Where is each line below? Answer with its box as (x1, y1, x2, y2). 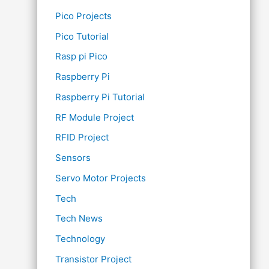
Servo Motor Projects (55, 172, 146, 184)
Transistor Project (55, 253, 131, 265)
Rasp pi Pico (55, 50, 107, 62)
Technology (55, 233, 105, 244)
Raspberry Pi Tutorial (55, 91, 145, 103)
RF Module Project (55, 111, 134, 123)
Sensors (55, 152, 91, 163)
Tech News (55, 213, 103, 225)
